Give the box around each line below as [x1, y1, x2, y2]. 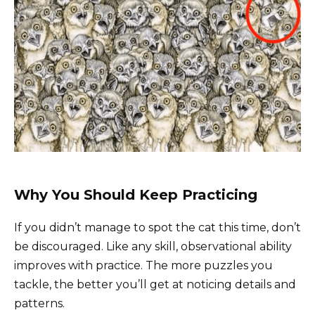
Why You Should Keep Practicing [14, 186, 257, 203]
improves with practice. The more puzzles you [14, 258, 273, 272]
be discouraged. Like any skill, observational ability [14, 239, 292, 253]
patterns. [14, 296, 65, 310]
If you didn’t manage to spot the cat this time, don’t [14, 220, 301, 234]
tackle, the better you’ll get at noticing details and [14, 277, 296, 291]
